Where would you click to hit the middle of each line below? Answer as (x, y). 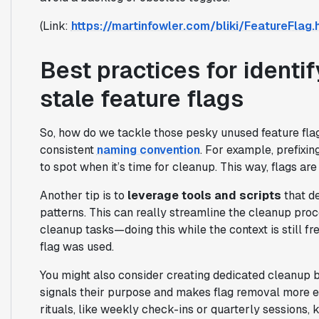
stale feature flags (141, 98)
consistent (68, 150)
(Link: (55, 26)
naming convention (148, 150)
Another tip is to (83, 195)
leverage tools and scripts (204, 195)
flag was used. (77, 246)
